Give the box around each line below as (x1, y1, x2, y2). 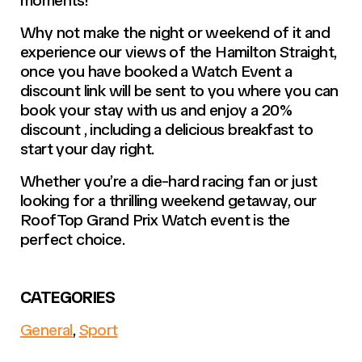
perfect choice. (20, 229, 125, 249)
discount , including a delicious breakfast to (20, 119, 313, 139)
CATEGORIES (20, 287, 115, 307)
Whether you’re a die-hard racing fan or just (20, 170, 318, 191)
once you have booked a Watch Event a (20, 61, 293, 81)
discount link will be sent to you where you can (20, 80, 339, 100)
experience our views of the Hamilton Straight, (20, 41, 337, 61)
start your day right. (20, 138, 154, 158)
